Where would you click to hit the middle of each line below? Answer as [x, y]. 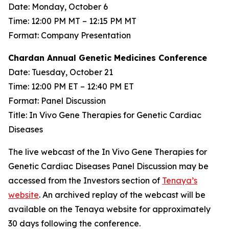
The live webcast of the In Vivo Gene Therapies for [108, 152]
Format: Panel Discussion [57, 101]
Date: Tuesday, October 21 [61, 72]
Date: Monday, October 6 [58, 7]
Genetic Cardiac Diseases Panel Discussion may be [108, 166]
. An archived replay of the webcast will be [122, 195]
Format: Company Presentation [70, 35]
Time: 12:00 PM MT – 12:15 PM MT [72, 21]
